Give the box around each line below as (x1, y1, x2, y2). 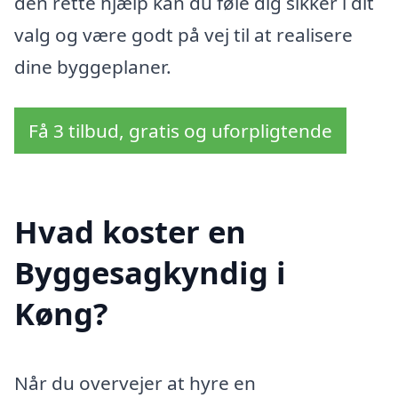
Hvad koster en (14, 210, 246, 252)
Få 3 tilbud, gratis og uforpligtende (28, 118, 332, 144)
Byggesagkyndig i (14, 251, 286, 293)
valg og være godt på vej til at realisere (14, 22, 353, 48)
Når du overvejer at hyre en (14, 370, 256, 395)
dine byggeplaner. (14, 54, 171, 80)
